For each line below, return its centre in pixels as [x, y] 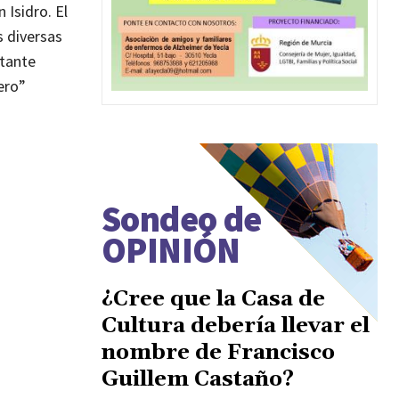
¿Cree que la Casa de [213, 300]
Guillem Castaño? [198, 380]
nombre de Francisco [218, 353]
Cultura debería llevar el [236, 326]
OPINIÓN [171, 251]
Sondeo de [182, 220]
